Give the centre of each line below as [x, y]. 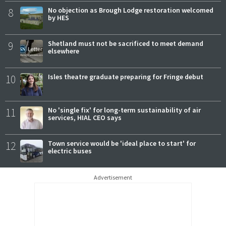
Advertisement [113, 178]
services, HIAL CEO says [85, 118]
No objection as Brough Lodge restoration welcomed [131, 10]
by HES [59, 18]
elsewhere [64, 51]
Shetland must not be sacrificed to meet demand [126, 44]
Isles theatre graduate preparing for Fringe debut [126, 77]
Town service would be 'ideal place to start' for [122, 144]
